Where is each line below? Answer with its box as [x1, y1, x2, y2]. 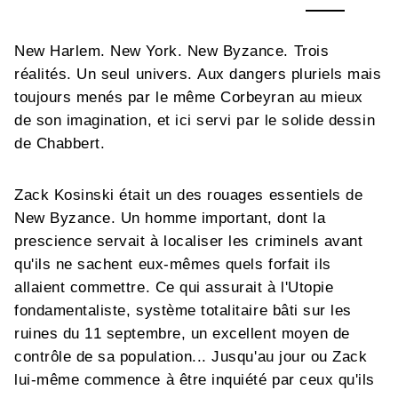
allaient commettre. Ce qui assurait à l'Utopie [14, 278, 334, 296]
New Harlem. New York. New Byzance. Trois [14, 42, 330, 60]
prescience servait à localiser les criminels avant [14, 232, 363, 250]
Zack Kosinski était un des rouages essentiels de [14, 186, 363, 203]
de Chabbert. [14, 134, 106, 152]
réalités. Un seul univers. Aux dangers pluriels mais [14, 65, 382, 83]
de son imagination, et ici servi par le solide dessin [14, 111, 376, 129]
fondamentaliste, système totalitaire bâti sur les [14, 301, 352, 319]
